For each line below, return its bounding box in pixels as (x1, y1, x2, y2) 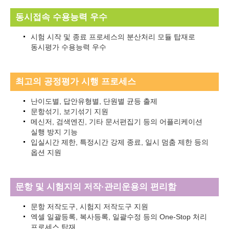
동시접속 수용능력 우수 (15, 12, 107, 22)
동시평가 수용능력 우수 (31, 43, 106, 52)
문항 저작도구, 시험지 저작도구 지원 (31, 202, 148, 211)
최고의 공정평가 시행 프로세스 (15, 77, 136, 87)
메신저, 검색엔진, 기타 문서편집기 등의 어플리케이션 (31, 118, 202, 126)
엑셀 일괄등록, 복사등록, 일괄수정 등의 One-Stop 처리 (31, 213, 207, 221)
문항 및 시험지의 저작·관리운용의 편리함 (15, 182, 176, 192)
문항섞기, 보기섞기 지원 (31, 107, 108, 116)
